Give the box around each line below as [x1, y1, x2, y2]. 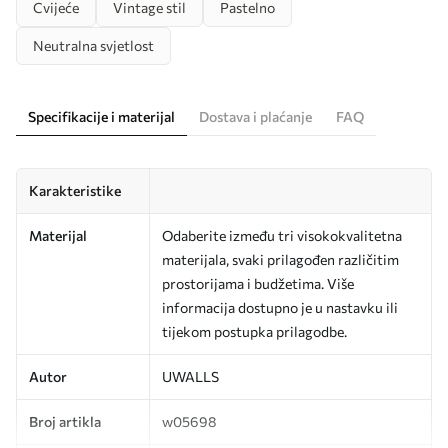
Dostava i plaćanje [199, 108, 312, 125]
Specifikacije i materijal [28, 108, 175, 125]
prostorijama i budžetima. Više [162, 275, 354, 292]
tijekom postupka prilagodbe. [162, 323, 347, 340]
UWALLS [162, 368, 219, 385]
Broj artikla [29, 413, 101, 430]
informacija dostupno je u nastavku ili [162, 299, 398, 316]
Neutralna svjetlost [33, 37, 154, 54]
